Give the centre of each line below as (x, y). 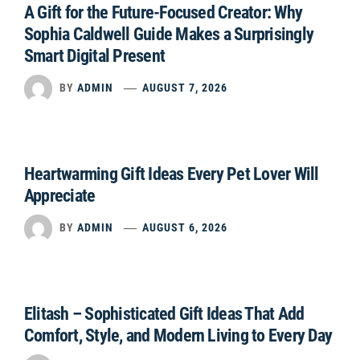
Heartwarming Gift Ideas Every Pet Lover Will (172, 174)
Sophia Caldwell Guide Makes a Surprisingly (169, 34)
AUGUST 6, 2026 (185, 228)
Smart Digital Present (95, 56)
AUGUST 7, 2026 (185, 88)
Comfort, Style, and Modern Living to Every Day (178, 335)
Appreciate (60, 196)
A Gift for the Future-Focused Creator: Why (164, 12)
